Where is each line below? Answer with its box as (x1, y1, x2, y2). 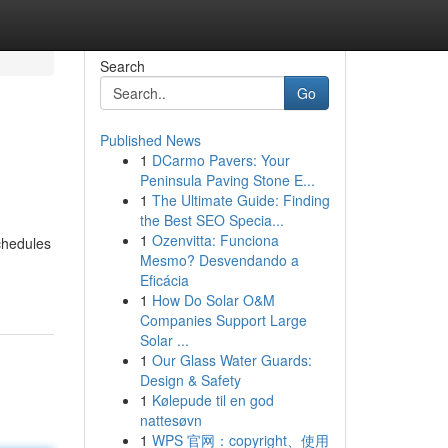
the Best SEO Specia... (139, 210, 284, 230)
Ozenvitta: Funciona (151, 230, 279, 250)
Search (99, 56, 145, 76)
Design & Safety (139, 370, 241, 390)
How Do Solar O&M (151, 290, 275, 310)
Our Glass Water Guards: (151, 350, 312, 370)
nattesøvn (139, 410, 202, 430)
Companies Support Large (139, 310, 307, 330)
